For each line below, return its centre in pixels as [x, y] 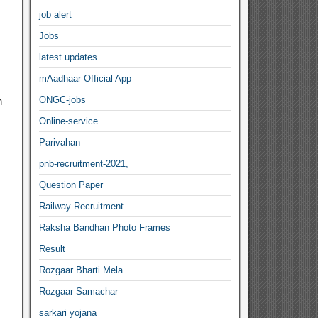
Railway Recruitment [82, 206]
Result [53, 249]
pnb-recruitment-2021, [84, 164]
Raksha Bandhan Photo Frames [105, 227]
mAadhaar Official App [86, 78]
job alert [56, 15]
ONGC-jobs [63, 100]
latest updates [68, 57]
